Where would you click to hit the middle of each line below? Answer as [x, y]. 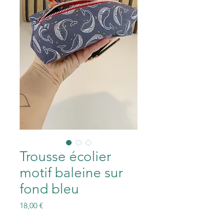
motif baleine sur [71, 172]
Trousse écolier [65, 156]
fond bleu [49, 189]
